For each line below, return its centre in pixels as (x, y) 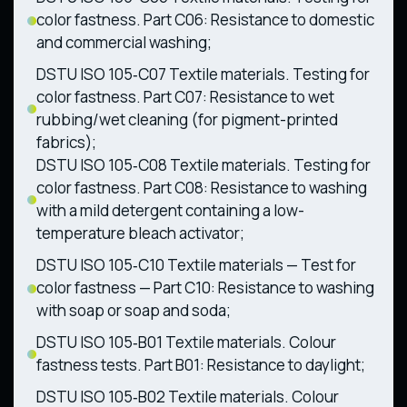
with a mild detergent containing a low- (170, 210)
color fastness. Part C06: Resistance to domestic (205, 19)
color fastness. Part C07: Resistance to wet (185, 96)
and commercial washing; (124, 42)
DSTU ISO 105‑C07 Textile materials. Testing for (203, 74)
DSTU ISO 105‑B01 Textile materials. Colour (186, 342)
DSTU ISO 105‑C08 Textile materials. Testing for (203, 164)
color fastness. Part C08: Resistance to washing (202, 187)
